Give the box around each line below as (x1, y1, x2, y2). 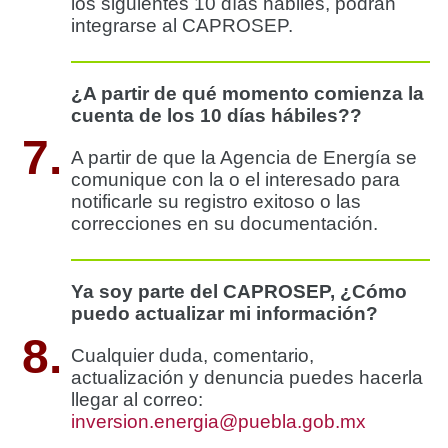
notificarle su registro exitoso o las (71, 190, 361, 212)
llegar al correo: (71, 388, 203, 410)
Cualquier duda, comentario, (71, 344, 314, 366)
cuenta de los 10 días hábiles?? (71, 104, 362, 126)
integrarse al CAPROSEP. (71, 14, 298, 36)
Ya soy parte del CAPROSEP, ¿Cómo (71, 280, 407, 302)
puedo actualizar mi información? (71, 302, 378, 324)
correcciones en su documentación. (71, 212, 378, 234)
